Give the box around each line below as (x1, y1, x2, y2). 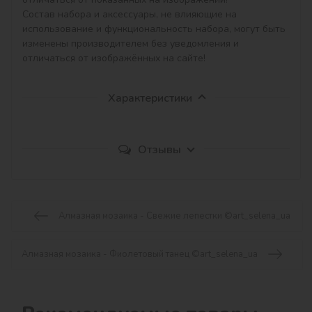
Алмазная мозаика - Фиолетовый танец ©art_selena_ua (22, 247, 258, 260)
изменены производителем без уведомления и (22, 36, 242, 50)
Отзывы (138, 141, 181, 157)
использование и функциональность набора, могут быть (22, 22, 288, 36)
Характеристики (107, 90, 192, 106)
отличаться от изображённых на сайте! (22, 51, 205, 65)
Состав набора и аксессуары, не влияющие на (22, 7, 240, 21)
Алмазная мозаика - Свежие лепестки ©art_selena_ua (58, 209, 290, 222)
